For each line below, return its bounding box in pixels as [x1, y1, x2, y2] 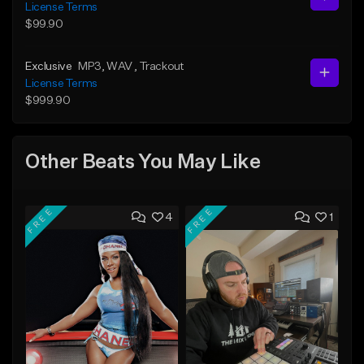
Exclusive [25, 60, 72, 72]
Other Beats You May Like [25, 153, 261, 173]
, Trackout [134, 60, 184, 72]
